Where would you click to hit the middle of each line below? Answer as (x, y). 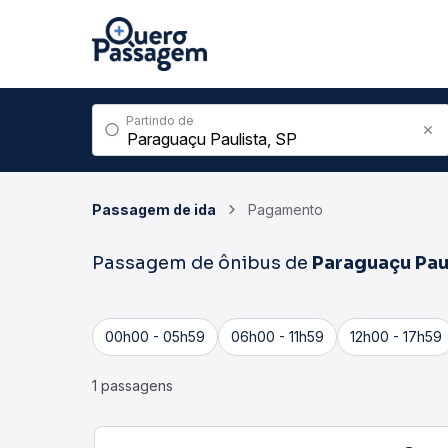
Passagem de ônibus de (202, 263)
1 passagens (132, 385)
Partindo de (160, 120)
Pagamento (285, 209)
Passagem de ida (154, 209)
